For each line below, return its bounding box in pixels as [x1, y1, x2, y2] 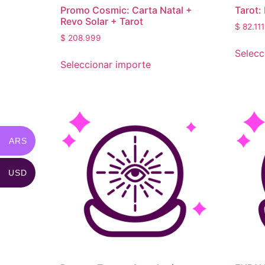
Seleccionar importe [60, 59, 151, 71]
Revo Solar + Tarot [60, 15, 143, 28]
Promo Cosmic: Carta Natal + [60, 4, 192, 17]
